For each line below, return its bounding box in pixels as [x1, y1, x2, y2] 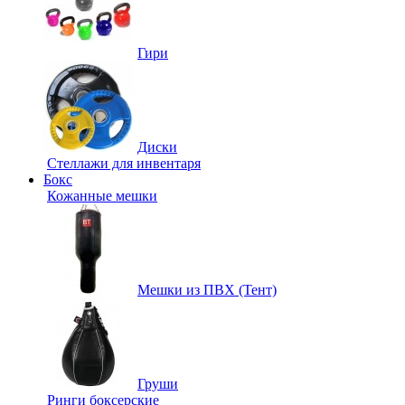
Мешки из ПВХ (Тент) [137, 282, 277, 297]
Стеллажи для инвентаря [47, 155, 201, 171]
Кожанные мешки [47, 188, 157, 203]
